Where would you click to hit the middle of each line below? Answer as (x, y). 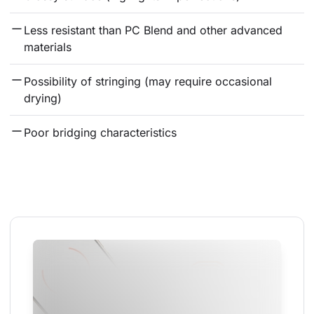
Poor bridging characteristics (100, 133)
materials (48, 47)
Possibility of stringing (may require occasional (150, 82)
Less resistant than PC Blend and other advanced (155, 30)
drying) (43, 98)
